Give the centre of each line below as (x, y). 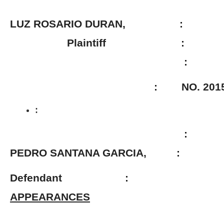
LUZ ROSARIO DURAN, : (96, 24)
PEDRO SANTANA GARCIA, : (105, 153)
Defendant (52, 178)
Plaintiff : (99, 43)
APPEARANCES (50, 197)
